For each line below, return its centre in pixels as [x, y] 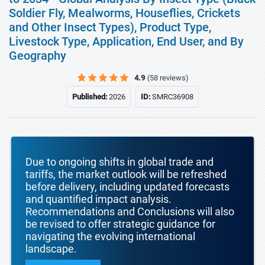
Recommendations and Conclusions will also [130, 211]
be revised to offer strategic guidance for [120, 224]
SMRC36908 [172, 97]
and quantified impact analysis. [98, 199]
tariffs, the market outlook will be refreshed [126, 174]
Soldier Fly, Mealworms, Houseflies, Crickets [125, 13]
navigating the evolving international [110, 236]
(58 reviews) [168, 78]
